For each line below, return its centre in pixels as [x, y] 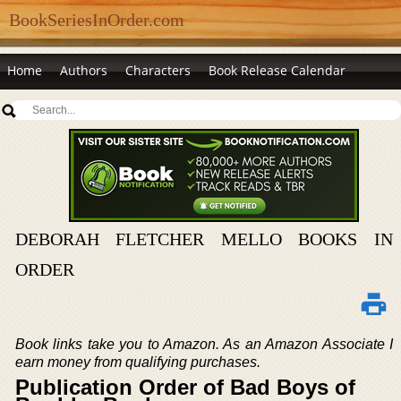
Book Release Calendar [277, 70]
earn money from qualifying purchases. [138, 362]
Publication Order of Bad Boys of [185, 387]
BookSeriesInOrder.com [97, 20]
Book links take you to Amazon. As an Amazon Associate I [204, 344]
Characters [158, 70]
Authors [84, 70]
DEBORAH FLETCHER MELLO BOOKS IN [204, 239]
